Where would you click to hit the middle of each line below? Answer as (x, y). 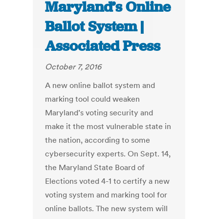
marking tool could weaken (93, 99)
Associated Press (103, 46)
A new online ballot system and (100, 85)
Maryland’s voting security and (99, 113)
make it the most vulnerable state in (108, 126)
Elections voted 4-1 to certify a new (108, 181)
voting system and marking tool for (106, 195)
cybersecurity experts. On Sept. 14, (108, 154)
